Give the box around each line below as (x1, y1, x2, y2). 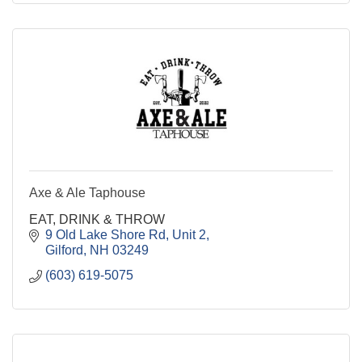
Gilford (45, 243, 83, 257)
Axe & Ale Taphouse (29, 186, 145, 200)
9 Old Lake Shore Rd (45, 228, 166, 242)
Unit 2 (172, 228, 206, 242)
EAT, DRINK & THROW (29, 213, 165, 226)
